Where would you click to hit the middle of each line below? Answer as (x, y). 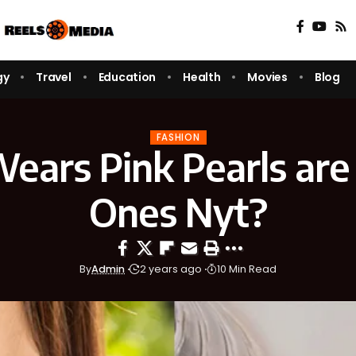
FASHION (178, 137)
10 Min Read (247, 269)
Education (127, 77)
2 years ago (171, 269)
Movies (267, 77)
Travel (54, 77)
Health (202, 77)
